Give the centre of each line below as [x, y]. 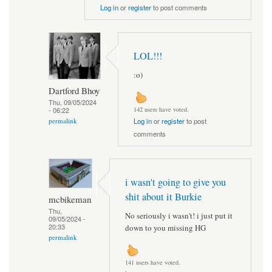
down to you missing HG [165, 227]
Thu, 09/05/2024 [73, 102]
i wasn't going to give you [175, 182]
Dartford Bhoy [74, 90]
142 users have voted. [161, 110]
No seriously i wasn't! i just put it [179, 215]
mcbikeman [70, 199]
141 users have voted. [153, 263]
